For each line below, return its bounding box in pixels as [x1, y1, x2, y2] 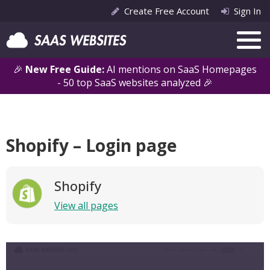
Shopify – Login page [6, 134, 177, 157]
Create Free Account [124, 5, 209, 17]
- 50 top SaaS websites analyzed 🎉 [57, 76, 213, 89]
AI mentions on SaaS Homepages [107, 63, 257, 76]
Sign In [234, 5, 261, 17]
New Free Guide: [25, 63, 107, 76]
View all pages [54, 199, 118, 212]
